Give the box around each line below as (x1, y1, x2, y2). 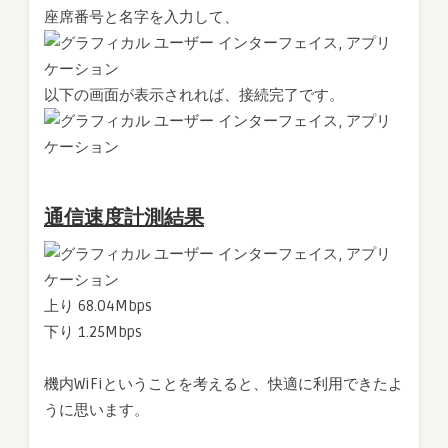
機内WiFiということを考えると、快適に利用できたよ (44, 375, 403, 394)
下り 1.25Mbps (44, 323, 142, 342)
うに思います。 (44, 401, 149, 420)
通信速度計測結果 (44, 206, 204, 231)
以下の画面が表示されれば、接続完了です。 (44, 86, 344, 105)
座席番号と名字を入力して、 (44, 8, 239, 27)
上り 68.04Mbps (44, 297, 152, 316)
